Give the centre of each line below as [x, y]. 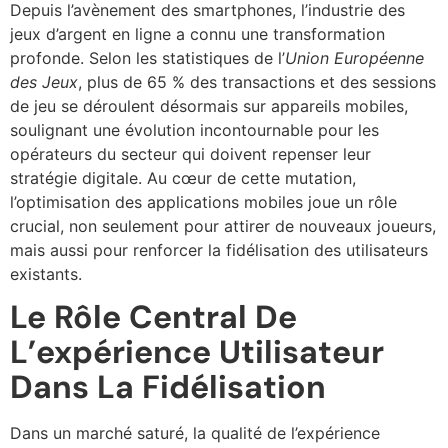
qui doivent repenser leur [276, 154]
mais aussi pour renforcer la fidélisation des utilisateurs [219, 250]
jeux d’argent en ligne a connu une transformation [197, 34]
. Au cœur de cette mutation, [247, 178]
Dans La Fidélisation [168, 387]
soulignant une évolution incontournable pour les [194, 130]
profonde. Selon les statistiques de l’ [147, 58]
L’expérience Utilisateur [197, 352]
